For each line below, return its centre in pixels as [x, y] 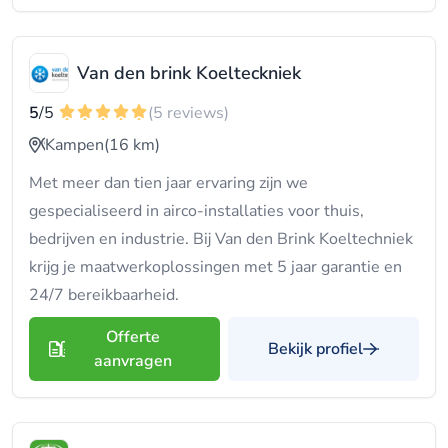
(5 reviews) [188, 113]
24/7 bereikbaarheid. [104, 295]
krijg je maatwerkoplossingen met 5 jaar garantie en [215, 267]
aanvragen [132, 361]
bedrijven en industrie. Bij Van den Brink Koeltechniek [221, 239]
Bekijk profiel [315, 349]
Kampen [74, 145]
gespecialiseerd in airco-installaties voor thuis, [196, 211]
